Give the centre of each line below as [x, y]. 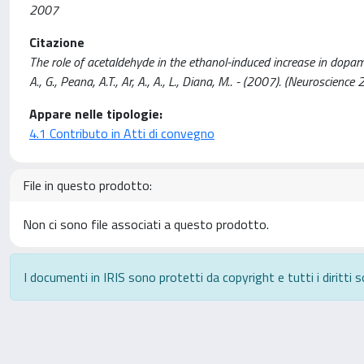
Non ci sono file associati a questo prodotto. [146, 224]
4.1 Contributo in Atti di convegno [122, 133]
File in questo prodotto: [87, 185]
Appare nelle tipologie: [96, 114]
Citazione [57, 42]
